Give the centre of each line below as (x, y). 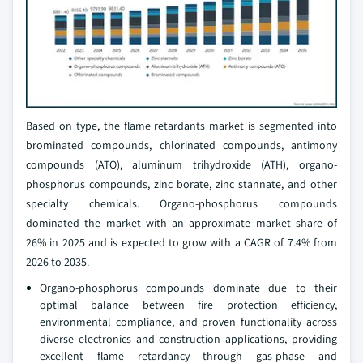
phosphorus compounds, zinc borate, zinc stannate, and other (181, 184)
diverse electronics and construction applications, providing (188, 338)
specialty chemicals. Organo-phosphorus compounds (181, 203)
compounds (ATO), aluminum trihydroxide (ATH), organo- (181, 164)
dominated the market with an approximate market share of (181, 222)
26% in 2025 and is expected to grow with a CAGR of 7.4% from (181, 242)
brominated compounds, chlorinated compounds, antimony (181, 145)
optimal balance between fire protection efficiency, (188, 304)
